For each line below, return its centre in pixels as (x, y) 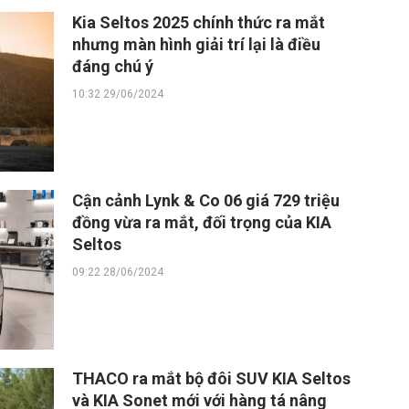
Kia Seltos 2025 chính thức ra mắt (199, 22)
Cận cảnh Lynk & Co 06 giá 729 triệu (206, 200)
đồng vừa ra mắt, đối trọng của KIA (202, 222)
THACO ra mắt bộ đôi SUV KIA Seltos (211, 378)
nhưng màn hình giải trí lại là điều (196, 44)
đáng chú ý (113, 66)
